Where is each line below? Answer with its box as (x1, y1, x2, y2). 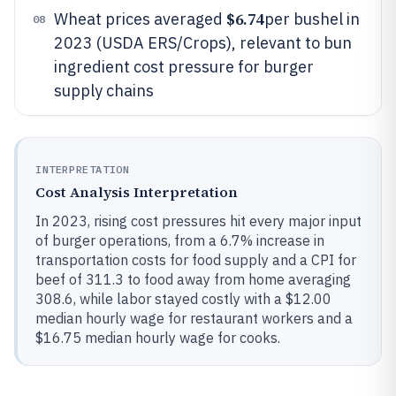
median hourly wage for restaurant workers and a (35, 309, 353, 327)
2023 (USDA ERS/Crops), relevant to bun (54, 33, 352, 53)
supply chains (54, 80, 154, 101)
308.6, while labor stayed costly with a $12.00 (35, 290, 331, 308)
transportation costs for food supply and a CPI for (35, 251, 356, 269)
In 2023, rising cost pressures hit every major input (35, 212, 362, 230)
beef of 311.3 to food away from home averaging (35, 270, 351, 288)
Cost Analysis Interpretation (35, 182, 238, 202)
